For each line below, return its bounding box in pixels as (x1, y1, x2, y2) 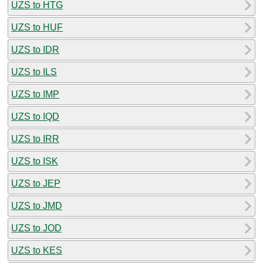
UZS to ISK (11, 156, 58, 166)
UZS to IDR (11, 44, 59, 55)
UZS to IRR (11, 133, 59, 144)
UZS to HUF (11, 22, 63, 32)
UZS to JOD (11, 222, 62, 233)
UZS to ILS (11, 66, 57, 77)
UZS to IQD (11, 111, 59, 122)
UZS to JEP (11, 178, 60, 188)
